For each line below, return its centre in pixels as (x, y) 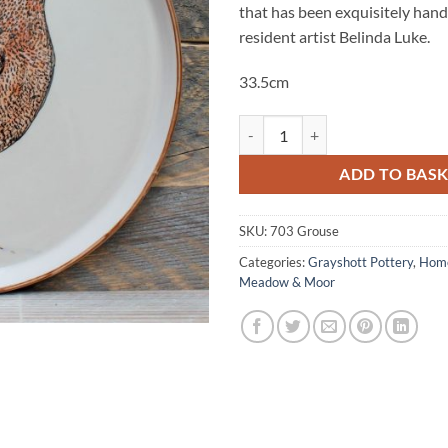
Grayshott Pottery (360, 262)
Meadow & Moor (287, 282)
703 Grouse (304, 231)
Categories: (273, 262)
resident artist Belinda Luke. (334, 36)
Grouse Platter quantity (311, 126)
